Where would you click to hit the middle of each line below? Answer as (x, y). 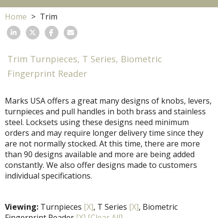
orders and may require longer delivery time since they (104, 133)
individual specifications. (48, 176)
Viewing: (22, 207)
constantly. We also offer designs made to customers (101, 165)
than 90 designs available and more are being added (100, 154)
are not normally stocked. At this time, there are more (102, 144)
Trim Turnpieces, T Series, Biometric (85, 59)
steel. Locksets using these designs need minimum (97, 122)
